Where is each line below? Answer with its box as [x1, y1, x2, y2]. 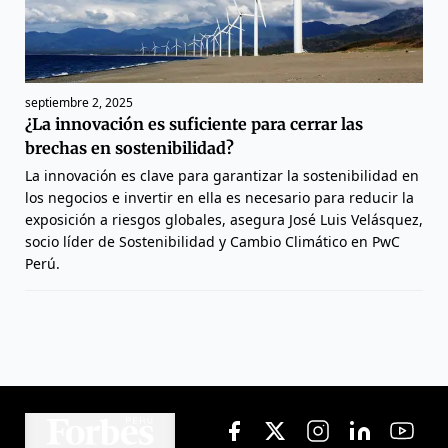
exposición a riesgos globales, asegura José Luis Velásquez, [25, 209, 423, 229]
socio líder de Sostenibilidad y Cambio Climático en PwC [25, 231, 400, 251]
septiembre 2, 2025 [25, 93, 133, 111]
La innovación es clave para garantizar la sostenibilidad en [25, 165, 419, 185]
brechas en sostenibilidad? [25, 137, 234, 158]
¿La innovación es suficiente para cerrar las [25, 113, 363, 134]
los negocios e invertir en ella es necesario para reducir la [25, 187, 414, 207]
